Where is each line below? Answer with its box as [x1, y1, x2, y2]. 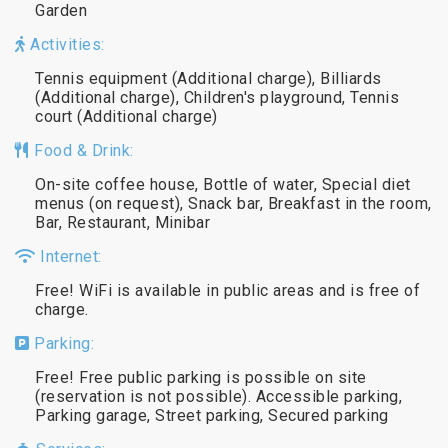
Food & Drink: [29, 140, 134, 160]
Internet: [35, 246, 102, 266]
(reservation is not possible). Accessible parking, [35, 386, 402, 406]
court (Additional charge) [35, 106, 218, 126]
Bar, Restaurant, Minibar [35, 212, 210, 232]
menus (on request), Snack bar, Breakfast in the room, [35, 193, 432, 213]
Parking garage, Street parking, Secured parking [35, 405, 389, 425]
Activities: [25, 34, 105, 54]
